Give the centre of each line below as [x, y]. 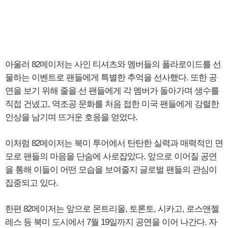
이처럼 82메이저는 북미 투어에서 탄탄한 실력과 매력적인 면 [114, 144]
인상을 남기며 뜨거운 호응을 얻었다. [71, 118]
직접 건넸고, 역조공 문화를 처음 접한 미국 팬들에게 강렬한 [112, 104]
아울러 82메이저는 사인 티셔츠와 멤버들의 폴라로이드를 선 [113, 65]
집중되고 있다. [32, 183]
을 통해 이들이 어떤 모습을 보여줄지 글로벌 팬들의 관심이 [111, 170]
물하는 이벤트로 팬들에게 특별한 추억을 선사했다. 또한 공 [111, 78]
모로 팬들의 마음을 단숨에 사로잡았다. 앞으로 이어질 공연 [111, 157]
